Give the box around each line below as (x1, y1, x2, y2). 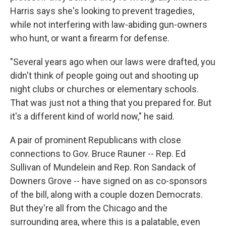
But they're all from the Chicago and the (10, 202, 167, 213)
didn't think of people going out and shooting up (10, 70, 199, 81)
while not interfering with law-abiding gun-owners (10, 19, 207, 30)
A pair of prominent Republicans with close (10, 134, 181, 145)
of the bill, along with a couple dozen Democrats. (10, 189, 203, 200)
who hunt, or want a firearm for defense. (10, 32, 169, 43)
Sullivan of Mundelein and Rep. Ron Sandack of (10, 161, 196, 173)
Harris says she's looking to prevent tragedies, (10, 5, 194, 16)
